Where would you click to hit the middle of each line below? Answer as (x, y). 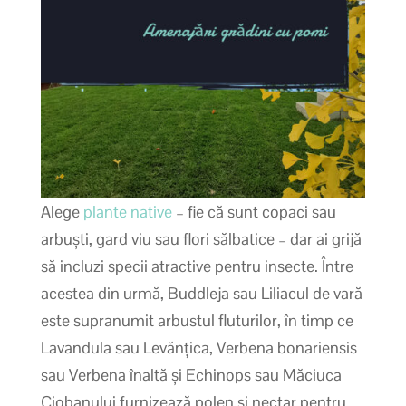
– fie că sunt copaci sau (254, 211)
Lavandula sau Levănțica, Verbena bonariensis (198, 347)
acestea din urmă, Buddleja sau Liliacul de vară (201, 293)
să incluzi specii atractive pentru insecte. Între (197, 266)
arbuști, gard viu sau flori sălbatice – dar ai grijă (201, 238)
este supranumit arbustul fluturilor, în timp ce (197, 320)
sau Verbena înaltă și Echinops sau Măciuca (191, 374)
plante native (126, 211)
